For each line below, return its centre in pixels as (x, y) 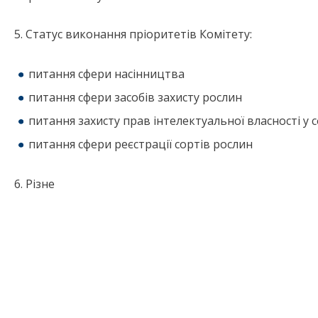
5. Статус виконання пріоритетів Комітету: (133, 34)
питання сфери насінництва (106, 74)
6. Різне (34, 184)
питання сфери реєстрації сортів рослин (141, 144)
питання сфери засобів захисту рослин (135, 98)
